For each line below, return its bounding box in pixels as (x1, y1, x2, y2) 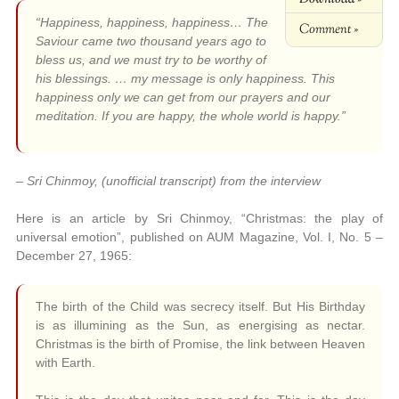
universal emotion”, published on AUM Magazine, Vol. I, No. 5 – (15, 230, 384, 245)
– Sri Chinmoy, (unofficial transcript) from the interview (15, 174, 321, 189)
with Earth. (35, 355, 95, 370)
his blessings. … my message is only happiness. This (35, 71, 335, 86)
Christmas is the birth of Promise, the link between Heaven (35, 337, 366, 352)
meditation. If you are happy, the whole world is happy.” (35, 109, 346, 124)
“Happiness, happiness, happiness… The (35, 15, 268, 30)
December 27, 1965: (15, 248, 132, 264)
